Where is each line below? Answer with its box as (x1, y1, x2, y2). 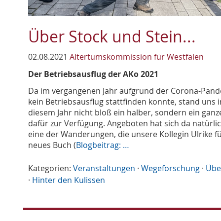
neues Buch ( (28, 140, 76, 151)
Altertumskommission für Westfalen (70, 51, 204, 63)
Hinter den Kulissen (32, 175, 105, 186)
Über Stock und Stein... (28, 26, 196, 47)
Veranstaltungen (73, 163, 135, 174)
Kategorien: (28, 163, 71, 174)
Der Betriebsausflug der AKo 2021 (28, 69, 158, 80)
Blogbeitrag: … (76, 140, 129, 151)
